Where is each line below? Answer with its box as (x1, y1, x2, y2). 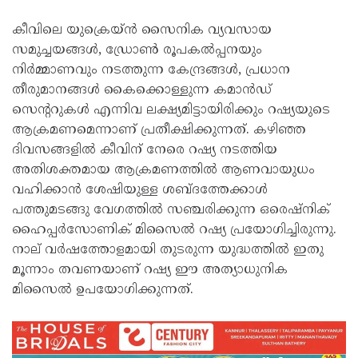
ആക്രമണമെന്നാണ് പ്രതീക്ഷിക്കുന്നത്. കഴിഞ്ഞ (12, 122, 306, 139)
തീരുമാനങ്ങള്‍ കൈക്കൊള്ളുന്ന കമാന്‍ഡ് (12, 82, 272, 99)
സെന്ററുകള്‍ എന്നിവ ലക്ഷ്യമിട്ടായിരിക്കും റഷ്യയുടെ (12, 102, 330, 119)
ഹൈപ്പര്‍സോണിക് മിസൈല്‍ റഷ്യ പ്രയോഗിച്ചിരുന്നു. (12, 222, 336, 239)
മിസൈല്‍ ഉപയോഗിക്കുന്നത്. (12, 282, 193, 299)
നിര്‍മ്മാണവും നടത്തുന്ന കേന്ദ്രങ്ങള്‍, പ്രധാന (12, 62, 290, 79)
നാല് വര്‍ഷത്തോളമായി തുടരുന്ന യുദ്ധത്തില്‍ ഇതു (12, 242, 324, 259)
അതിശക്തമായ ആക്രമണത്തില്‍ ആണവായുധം (12, 162, 315, 179)
